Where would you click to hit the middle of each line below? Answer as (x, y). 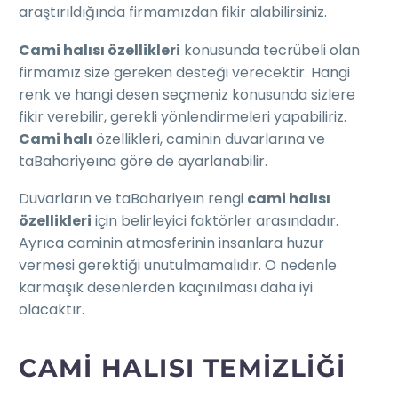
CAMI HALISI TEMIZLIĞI (183, 368)
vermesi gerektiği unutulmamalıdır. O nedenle (178, 266)
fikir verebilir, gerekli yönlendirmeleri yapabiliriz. (183, 116)
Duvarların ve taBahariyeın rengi (133, 199)
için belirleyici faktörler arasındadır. (215, 221)
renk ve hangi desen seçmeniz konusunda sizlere (187, 94)
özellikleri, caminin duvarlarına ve (209, 139)
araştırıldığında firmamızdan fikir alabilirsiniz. (173, 12)
